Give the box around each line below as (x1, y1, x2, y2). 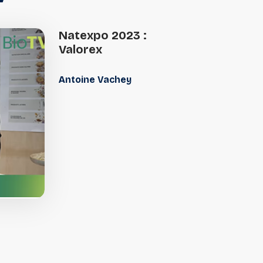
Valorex (59, 42, 103, 57)
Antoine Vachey (59, 74, 134, 86)
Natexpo (59, 28, 109, 43)
